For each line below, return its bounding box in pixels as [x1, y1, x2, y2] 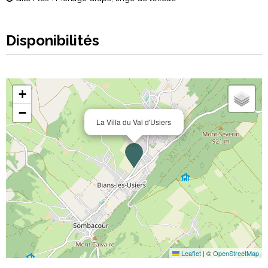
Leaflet [179, 248, 201, 258]
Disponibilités [6, 32, 99, 49]
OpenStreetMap [213, 248, 259, 258]
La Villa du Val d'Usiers [96, 117, 171, 127]
